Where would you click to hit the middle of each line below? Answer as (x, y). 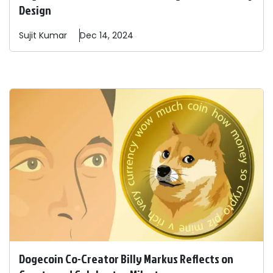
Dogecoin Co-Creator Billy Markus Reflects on (126, 259)
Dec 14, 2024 (107, 36)
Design (35, 10)
